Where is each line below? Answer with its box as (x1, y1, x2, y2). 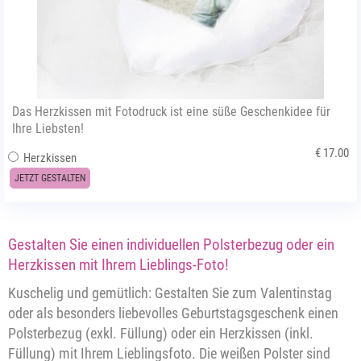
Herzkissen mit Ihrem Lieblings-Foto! (8, 255, 229, 274)
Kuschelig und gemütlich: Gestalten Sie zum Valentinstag (8, 284, 332, 301)
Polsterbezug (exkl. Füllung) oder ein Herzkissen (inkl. (8, 325, 313, 342)
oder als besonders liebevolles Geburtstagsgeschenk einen (8, 305, 338, 322)
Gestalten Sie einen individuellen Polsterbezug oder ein (8, 235, 334, 254)
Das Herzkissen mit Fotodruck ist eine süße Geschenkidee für (12, 104, 330, 119)
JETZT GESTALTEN (15, 172, 85, 184)
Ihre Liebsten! (12, 121, 84, 136)
